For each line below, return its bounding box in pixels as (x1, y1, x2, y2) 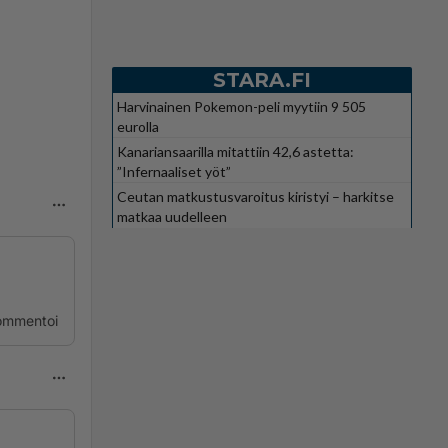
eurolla (117, 117, 159, 135)
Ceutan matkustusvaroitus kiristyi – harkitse (117, 187, 394, 205)
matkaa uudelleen (117, 207, 227, 225)
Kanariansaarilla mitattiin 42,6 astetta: (117, 142, 354, 160)
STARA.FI (213, 67, 311, 92)
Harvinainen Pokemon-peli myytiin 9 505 (117, 97, 366, 115)
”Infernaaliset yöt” (117, 162, 231, 180)
